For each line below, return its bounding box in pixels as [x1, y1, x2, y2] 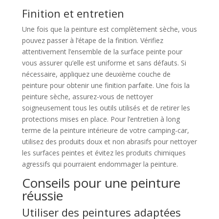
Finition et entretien [22, 6, 124, 21]
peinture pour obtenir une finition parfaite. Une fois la [22, 81, 190, 90]
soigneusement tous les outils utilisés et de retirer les [22, 103, 190, 112]
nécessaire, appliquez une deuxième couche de [22, 69, 171, 79]
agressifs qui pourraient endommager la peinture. [22, 159, 178, 169]
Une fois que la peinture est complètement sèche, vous [22, 24, 197, 34]
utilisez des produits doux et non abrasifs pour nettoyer [22, 137, 197, 146]
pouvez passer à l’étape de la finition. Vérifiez [22, 36, 163, 45]
